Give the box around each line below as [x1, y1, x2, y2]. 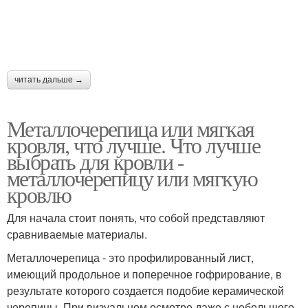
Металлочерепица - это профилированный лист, [7, 249, 254, 265]
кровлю [7, 179, 71, 209]
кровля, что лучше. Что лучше [7, 129, 261, 159]
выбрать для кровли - [7, 146, 184, 176]
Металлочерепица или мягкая [7, 113, 254, 143]
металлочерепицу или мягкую [7, 162, 258, 192]
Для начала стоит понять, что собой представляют [7, 209, 265, 225]
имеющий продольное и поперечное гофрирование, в [7, 265, 282, 282]
